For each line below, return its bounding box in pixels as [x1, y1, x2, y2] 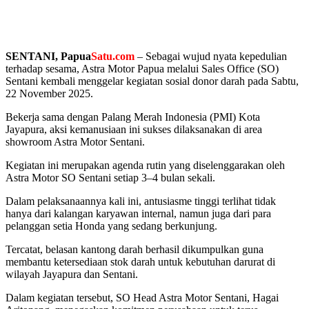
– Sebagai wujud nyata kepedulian [134, 50, 287, 62]
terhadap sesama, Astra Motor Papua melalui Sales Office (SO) [6, 62, 279, 74]
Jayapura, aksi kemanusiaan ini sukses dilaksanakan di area [6, 123, 262, 135]
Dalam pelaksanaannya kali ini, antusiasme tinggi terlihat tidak [6, 195, 276, 207]
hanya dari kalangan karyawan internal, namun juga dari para [6, 207, 271, 219]
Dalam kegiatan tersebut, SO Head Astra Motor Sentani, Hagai [6, 291, 279, 303]
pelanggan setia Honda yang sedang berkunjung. [6, 219, 217, 232]
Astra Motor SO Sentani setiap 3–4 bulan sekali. [6, 171, 215, 183]
